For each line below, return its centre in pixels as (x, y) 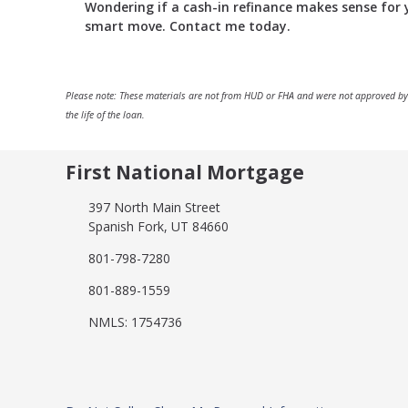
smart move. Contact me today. (188, 26)
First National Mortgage (185, 173)
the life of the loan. (105, 115)
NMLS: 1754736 (135, 321)
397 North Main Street (154, 207)
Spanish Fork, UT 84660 (158, 226)
